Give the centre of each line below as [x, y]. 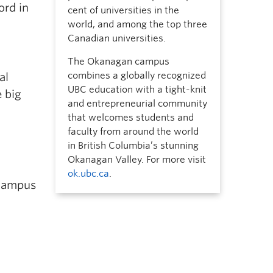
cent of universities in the [123, 10]
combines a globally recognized [136, 76]
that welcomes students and [130, 118]
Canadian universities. [116, 38]
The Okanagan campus [118, 62]
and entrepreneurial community [137, 104]
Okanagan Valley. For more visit [136, 160]
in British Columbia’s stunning [133, 146]
